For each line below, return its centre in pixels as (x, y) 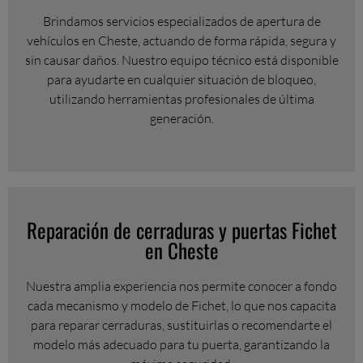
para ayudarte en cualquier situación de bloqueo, (181, 79)
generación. (181, 118)
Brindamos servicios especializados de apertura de (181, 21)
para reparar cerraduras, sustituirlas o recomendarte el (181, 325)
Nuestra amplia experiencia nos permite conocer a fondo (181, 286)
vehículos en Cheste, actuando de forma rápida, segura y (181, 40)
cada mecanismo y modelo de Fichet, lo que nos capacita (181, 305)
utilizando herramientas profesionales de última (181, 98)
